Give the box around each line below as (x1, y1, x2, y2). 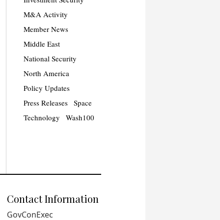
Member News (23, 24, 68, 34)
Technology (23, 112, 60, 123)
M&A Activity (23, 9, 68, 20)
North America (23, 68, 69, 79)
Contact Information (6, 192, 99, 206)
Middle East (23, 39, 60, 49)
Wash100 (65, 112, 94, 123)
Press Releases (23, 98, 68, 108)
